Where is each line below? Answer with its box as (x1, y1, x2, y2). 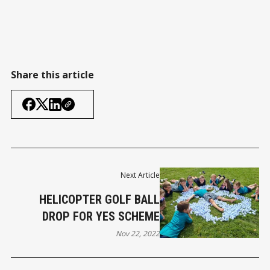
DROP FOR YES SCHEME (42, 209, 160, 224)
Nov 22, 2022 (116, 228, 160, 239)
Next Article (121, 170, 160, 181)
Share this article (11, 68, 94, 82)
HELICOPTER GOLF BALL (39, 192, 160, 207)
